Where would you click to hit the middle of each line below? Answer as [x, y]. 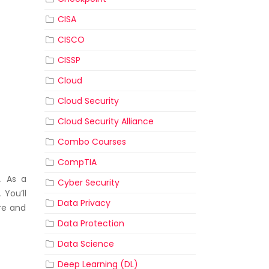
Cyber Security [88, 183]
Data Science [86, 244]
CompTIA [77, 162]
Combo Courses [92, 142]
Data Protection [91, 224]
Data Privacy [84, 203]
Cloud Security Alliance [105, 122]
